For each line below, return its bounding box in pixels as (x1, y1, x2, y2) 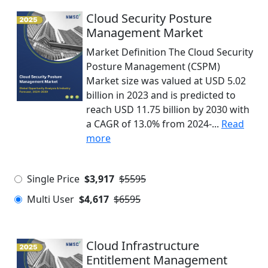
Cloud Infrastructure (86, 237, 199, 254)
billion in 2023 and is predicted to (86, 89, 236, 102)
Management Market (86, 25, 203, 41)
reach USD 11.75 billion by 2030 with (86, 103, 249, 116)
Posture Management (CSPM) (86, 60, 220, 73)
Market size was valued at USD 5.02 (86, 74, 246, 87)
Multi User (27, 193, 74, 206)
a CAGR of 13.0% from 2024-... (86, 117, 219, 130)
